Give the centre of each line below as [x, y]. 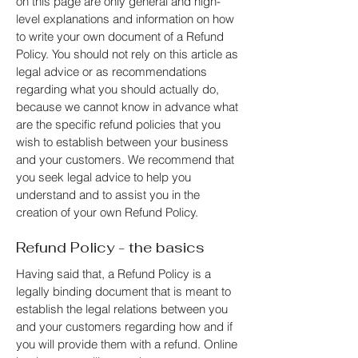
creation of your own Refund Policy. [107, 212]
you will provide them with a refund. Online [127, 344]
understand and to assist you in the [108, 195]
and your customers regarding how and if [124, 326]
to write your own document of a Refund [120, 36]
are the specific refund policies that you [118, 124]
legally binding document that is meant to [123, 291]
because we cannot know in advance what [127, 107]
